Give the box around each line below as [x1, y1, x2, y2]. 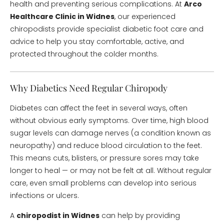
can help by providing [99, 210, 180, 220]
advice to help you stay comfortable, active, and [10, 36, 184, 46]
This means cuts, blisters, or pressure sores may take [10, 153, 199, 163]
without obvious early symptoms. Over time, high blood [10, 115, 208, 125]
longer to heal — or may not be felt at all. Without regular [10, 165, 211, 175]
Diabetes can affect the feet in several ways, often [10, 103, 187, 113]
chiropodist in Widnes [16, 210, 99, 220]
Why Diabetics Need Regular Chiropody [10, 82, 167, 94]
